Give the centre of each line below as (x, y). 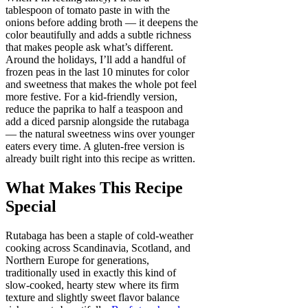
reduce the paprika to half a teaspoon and (94, 109)
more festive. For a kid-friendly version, (91, 96)
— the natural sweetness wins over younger (100, 133)
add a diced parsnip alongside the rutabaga (97, 121)
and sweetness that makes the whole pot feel (101, 84)
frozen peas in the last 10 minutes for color (97, 71)
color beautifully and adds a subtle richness (98, 34)
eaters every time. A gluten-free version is (95, 146)
